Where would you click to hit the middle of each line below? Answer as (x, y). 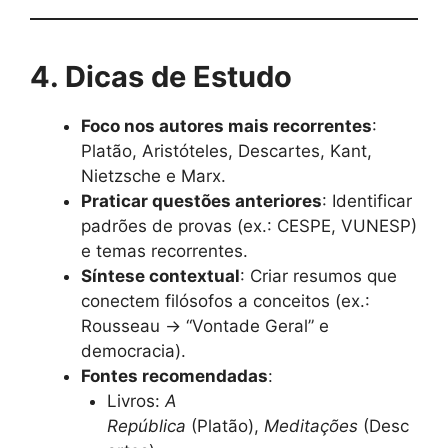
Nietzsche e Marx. (153, 176)
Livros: (135, 401)
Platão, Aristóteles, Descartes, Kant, (226, 151)
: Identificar (367, 201)
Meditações (310, 426)
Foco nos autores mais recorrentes (226, 126)
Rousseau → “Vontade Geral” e (205, 326)
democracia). (133, 351)
